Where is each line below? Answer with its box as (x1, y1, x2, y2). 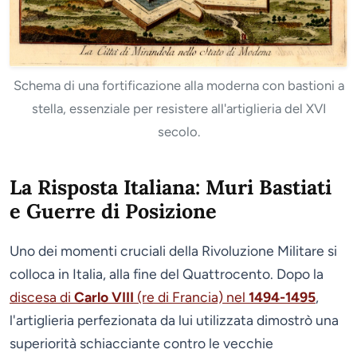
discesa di (10, 288, 74, 306)
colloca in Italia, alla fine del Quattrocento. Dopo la (10, 265, 324, 283)
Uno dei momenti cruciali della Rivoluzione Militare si (10, 242, 337, 260)
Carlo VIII (74, 288, 134, 306)
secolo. (157, 124, 200, 140)
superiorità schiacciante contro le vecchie (10, 335, 273, 352)
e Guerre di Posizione (10, 198, 217, 225)
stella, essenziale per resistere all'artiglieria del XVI (31, 100, 326, 117)
